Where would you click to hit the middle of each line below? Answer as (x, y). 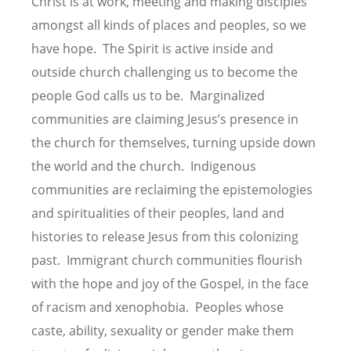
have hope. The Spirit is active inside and (152, 48)
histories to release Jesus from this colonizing (165, 236)
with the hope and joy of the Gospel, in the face (170, 283)
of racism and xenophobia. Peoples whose (157, 307)
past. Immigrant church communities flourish (167, 260)
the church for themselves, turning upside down (174, 142)
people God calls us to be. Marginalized (148, 95)
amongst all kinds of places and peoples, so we (169, 25)
